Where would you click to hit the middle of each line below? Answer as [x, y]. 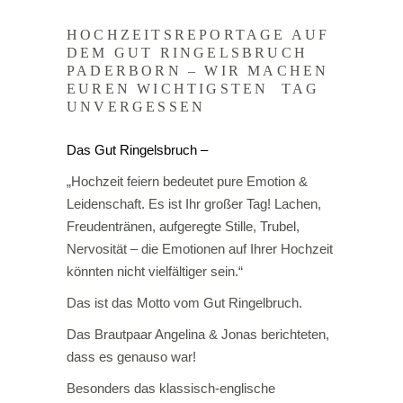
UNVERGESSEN [136, 107]
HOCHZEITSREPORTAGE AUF [198, 35]
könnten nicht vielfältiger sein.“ [155, 271]
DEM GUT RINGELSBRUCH [187, 53]
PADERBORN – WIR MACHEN [198, 71]
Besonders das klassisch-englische [171, 388]
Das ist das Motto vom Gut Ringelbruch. [184, 303]
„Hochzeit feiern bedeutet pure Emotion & [187, 181]
